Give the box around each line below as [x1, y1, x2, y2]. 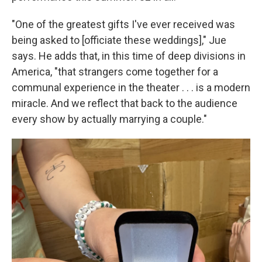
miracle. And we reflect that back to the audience [12, 97, 237, 109]
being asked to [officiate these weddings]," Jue [12, 34, 226, 46]
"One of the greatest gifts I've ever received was [12, 18, 235, 30]
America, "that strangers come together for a [12, 65, 218, 78]
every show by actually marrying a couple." [12, 113, 207, 125]
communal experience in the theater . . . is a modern [12, 81, 250, 94]
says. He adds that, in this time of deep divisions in [12, 50, 246, 62]
